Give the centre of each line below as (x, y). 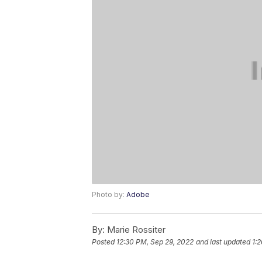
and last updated (223, 242)
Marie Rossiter (135, 230)
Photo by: (109, 195)
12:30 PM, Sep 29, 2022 (155, 242)
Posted (104, 242)
